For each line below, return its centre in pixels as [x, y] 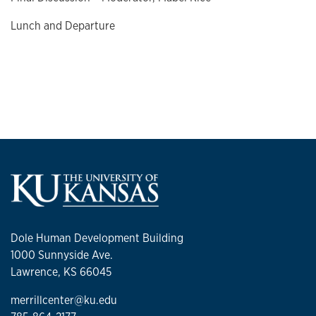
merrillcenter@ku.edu [64, 300]
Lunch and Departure [63, 26]
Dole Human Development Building [97, 238]
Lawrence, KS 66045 [61, 272]
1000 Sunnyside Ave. [62, 255]
